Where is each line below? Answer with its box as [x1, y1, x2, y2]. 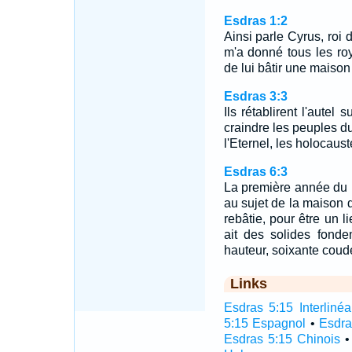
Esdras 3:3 [223, 90, 288, 103]
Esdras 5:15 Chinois [223, 332, 340, 346]
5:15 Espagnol [223, 317, 306, 330]
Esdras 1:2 [223, 14, 288, 27]
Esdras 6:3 [223, 165, 288, 178]
